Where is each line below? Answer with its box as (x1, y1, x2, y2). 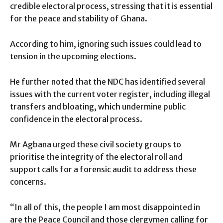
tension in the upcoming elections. (10, 51, 136, 62)
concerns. (10, 177, 46, 187)
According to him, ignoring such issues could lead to (10, 39, 202, 49)
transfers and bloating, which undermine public (10, 102, 186, 112)
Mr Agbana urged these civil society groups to (10, 139, 181, 150)
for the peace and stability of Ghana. (10, 13, 147, 24)
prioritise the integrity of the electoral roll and (10, 152, 183, 162)
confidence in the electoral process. (10, 114, 142, 124)
